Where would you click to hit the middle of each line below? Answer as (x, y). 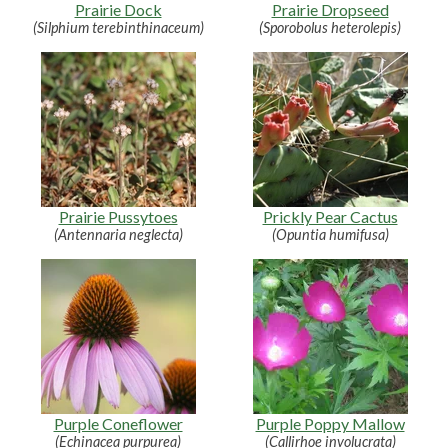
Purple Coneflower (118, 423)
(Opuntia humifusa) (330, 234)
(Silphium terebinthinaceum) (118, 27)
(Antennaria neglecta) (118, 234)
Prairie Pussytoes (118, 216)
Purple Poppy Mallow (330, 423)
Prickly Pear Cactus (330, 216)
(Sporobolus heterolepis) (330, 27)
